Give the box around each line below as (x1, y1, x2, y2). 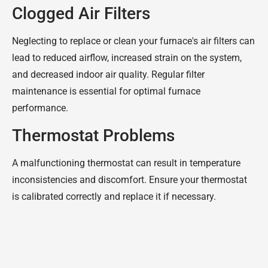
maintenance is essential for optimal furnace (12, 86, 200, 98)
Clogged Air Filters (12, 4, 150, 24)
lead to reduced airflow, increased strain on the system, (12, 52, 242, 64)
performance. (12, 102, 68, 114)
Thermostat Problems (12, 125, 175, 145)
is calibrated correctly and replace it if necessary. (12, 190, 216, 202)
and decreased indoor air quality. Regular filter (12, 69, 205, 81)
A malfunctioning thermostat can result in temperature (12, 157, 240, 169)
